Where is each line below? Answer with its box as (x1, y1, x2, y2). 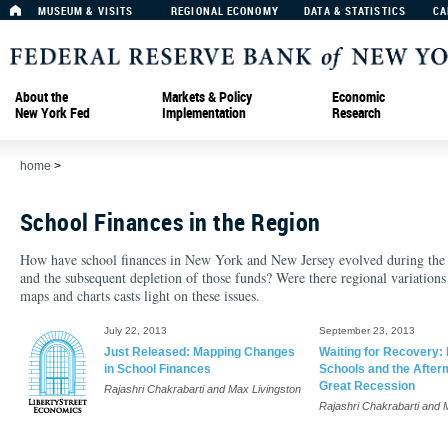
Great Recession (318, 379, 415, 393)
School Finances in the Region (20, 206, 321, 238)
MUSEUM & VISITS (37, 3, 134, 18)
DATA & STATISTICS (304, 3, 406, 18)
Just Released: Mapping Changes (103, 345, 295, 359)
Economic (332, 86, 385, 106)
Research (332, 102, 381, 122)
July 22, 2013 (103, 325, 167, 336)
